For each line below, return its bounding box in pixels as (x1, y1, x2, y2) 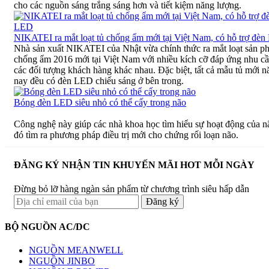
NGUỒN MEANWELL (29, 245, 123, 256)
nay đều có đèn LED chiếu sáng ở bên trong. (14, 76, 184, 86)
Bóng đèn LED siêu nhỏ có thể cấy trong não (14, 97, 186, 108)
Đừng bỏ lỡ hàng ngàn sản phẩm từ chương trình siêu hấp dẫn (14, 183, 249, 194)
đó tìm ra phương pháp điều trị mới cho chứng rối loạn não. (14, 130, 238, 141)
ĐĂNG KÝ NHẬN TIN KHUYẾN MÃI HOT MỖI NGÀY (14, 160, 255, 171)
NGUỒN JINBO (29, 256, 95, 267)
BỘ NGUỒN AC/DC (5, 221, 90, 232)
